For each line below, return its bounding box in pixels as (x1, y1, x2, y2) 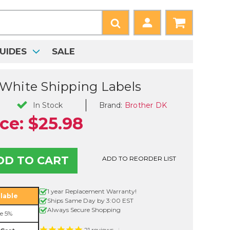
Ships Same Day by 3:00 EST (47, 197, 133, 205)
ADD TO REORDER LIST (102, 154, 177, 162)
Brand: (99, 100, 125, 110)
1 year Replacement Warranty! (47, 187, 137, 196)
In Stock (32, 101, 63, 110)
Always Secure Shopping (47, 206, 121, 214)
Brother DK (124, 100, 167, 110)
